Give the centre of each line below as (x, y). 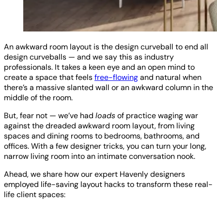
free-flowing (116, 77)
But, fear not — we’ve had (50, 115)
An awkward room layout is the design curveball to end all (106, 46)
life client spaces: (35, 194)
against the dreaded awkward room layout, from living (99, 125)
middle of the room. (38, 97)
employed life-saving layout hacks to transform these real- (108, 184)
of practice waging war (157, 115)
